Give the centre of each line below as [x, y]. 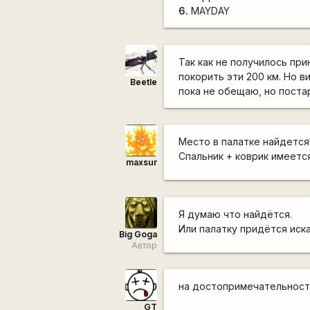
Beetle [143, 82]
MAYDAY [209, 11]
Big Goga [138, 235]
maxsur [141, 162]
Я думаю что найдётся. [236, 214]
